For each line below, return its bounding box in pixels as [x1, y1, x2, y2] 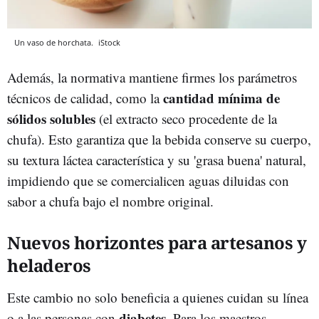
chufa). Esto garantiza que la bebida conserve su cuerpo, [7, 130, 311, 149]
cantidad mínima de [163, 88, 280, 108]
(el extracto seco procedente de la [95, 110, 277, 128]
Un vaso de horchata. [14, 37, 95, 48]
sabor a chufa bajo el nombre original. [7, 192, 214, 211]
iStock [98, 37, 120, 48]
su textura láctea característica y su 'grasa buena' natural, [7, 151, 306, 169]
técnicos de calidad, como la [7, 89, 163, 108]
